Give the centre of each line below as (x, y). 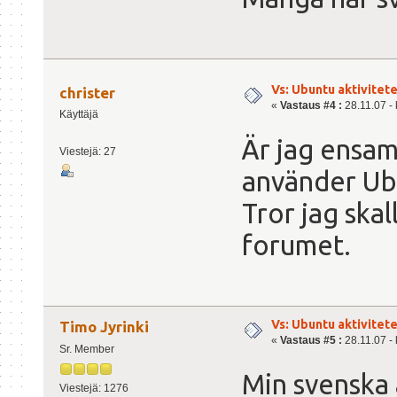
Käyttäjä (78, 115)
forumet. (296, 245)
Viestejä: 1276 (93, 389)
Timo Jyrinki (105, 327)
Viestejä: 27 (87, 152)
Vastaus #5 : (311, 341)
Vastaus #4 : (311, 106)
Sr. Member (86, 350)
